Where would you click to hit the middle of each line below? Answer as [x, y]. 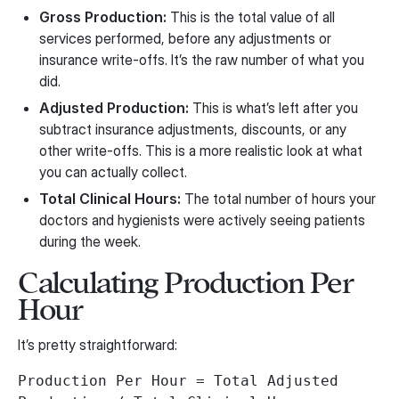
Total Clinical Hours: [110, 198]
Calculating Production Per [185, 282]
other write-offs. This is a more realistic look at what [201, 150]
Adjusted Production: [114, 107]
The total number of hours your [278, 198]
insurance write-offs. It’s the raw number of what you [202, 59]
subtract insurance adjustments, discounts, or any [193, 129]
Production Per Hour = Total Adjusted [178, 380]
